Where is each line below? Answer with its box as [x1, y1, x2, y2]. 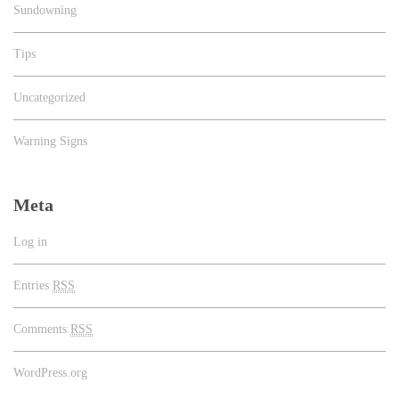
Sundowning [13, 4, 77, 17]
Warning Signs [13, 134, 87, 148]
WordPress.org [13, 366, 87, 379]
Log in [13, 235, 47, 248]
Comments [13, 322, 70, 336]
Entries [13, 279, 53, 292]
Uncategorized [13, 91, 85, 104]
